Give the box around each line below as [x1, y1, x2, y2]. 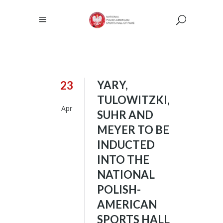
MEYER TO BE [97, 123, 169, 136]
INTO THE [97, 153, 149, 166]
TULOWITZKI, [97, 93, 170, 107]
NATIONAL [97, 168, 155, 181]
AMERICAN [97, 198, 157, 211]
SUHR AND [97, 108, 153, 121]
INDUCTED [97, 138, 155, 151]
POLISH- [97, 183, 141, 196]
